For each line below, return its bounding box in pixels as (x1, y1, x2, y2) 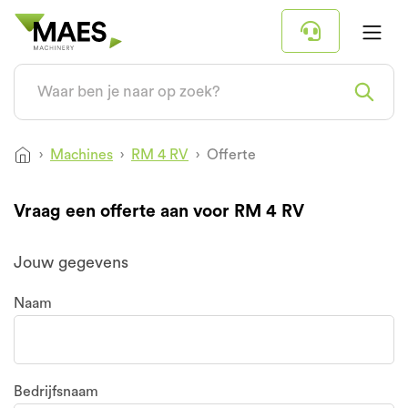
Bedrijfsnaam (14, 384, 98, 399)
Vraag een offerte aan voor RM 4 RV (14, 202, 304, 220)
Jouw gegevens (14, 254, 128, 270)
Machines (50, 148, 113, 162)
